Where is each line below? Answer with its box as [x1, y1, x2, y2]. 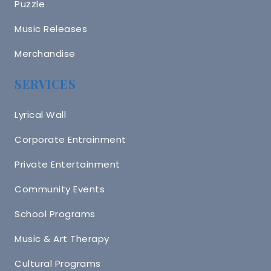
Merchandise [15, 47, 76, 60]
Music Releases [15, 22, 87, 35]
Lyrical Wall [15, 108, 66, 121]
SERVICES [15, 76, 76, 92]
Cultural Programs [15, 256, 101, 270]
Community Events [15, 182, 105, 195]
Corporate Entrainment [15, 132, 126, 146]
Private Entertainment [15, 157, 120, 171]
